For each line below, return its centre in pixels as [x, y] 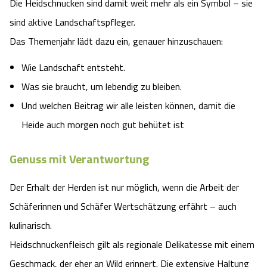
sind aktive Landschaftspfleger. [72, 22]
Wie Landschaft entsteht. [73, 67]
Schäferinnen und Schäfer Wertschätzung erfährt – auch [123, 207]
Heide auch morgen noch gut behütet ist [103, 124]
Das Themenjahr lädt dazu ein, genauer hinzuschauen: [116, 41]
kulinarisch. [31, 226]
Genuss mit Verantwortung [79, 159]
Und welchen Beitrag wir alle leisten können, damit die [128, 105]
